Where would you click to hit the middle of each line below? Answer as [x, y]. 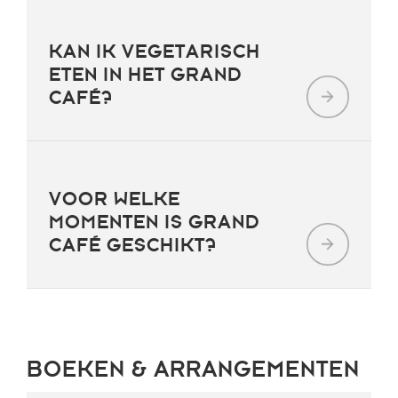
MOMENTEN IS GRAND [154, 222]
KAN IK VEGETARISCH [155, 52]
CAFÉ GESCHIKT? [133, 245]
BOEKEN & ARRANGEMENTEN [193, 369]
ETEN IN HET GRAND [145, 75]
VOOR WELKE [115, 199]
